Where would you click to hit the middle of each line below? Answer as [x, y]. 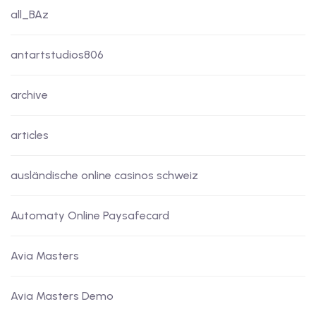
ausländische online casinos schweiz [104, 176]
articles [30, 135]
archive [29, 95]
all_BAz [30, 15]
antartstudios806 [57, 55]
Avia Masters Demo [62, 296]
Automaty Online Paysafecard [90, 216]
